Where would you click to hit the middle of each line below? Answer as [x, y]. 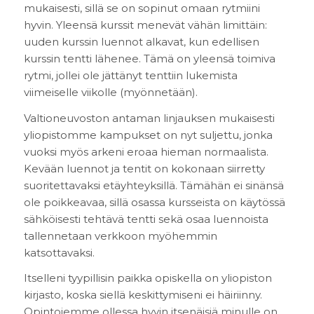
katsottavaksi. [59, 252]
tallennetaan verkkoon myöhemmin [120, 235]
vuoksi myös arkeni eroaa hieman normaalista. [146, 151]
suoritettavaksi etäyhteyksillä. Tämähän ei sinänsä [153, 185]
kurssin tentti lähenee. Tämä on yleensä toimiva [149, 58]
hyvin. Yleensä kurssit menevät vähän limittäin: [145, 25]
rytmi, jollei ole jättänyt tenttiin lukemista [130, 75]
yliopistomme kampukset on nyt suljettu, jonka [148, 135]
